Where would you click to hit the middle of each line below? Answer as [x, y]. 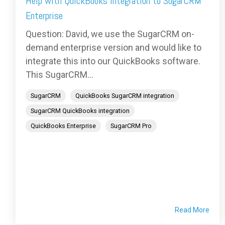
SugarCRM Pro [131, 126]
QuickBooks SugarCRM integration [125, 96]
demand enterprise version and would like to [114, 48]
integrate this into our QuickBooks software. [113, 61]
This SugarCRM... [60, 75]
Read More [192, 210]
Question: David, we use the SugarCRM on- [110, 34]
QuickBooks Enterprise [63, 126]
